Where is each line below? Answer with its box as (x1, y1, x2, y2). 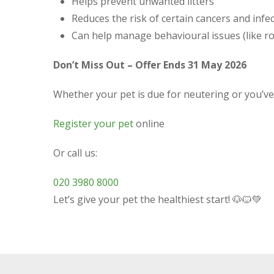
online (133, 116, 165, 130)
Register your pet (53, 116, 133, 130)
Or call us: (53, 146, 97, 160)
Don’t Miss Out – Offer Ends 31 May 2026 (53, 57, 246, 72)
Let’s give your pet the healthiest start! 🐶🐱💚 (53, 192, 262, 206)
